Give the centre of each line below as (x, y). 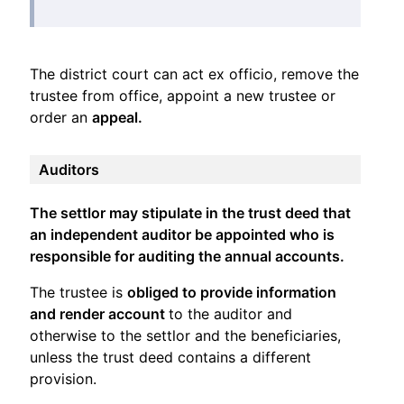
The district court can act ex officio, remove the (194, 73)
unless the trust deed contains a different (170, 357)
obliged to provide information (232, 292)
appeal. (117, 117)
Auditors (69, 169)
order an (61, 117)
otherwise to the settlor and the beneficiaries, (185, 335)
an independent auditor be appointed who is (182, 234)
